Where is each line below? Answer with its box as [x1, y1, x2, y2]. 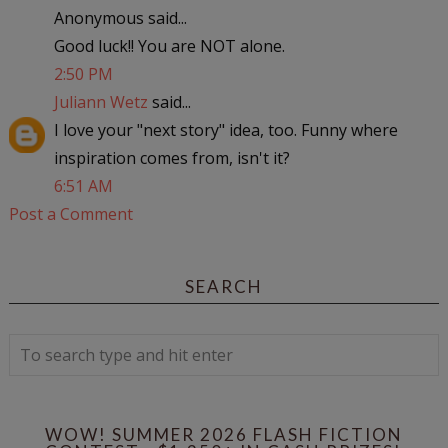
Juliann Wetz [53, 90, 148, 113]
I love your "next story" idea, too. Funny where [53, 118, 398, 141]
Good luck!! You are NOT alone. [53, 34, 285, 57]
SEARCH [184, 275, 263, 297]
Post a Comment [8, 202, 133, 225]
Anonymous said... [53, 6, 187, 29]
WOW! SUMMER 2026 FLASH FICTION [44, 423, 403, 445]
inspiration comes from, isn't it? [53, 146, 290, 169]
